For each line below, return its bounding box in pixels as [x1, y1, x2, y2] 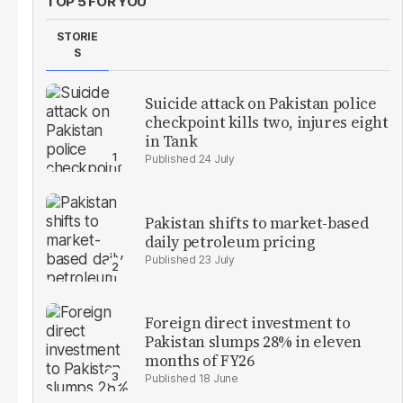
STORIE [57, 29, 98, 43]
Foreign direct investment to [145, 312, 351, 335]
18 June [198, 372, 238, 386]
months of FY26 [145, 350, 255, 372]
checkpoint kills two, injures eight [145, 112, 389, 134]
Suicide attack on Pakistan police [145, 93, 377, 115]
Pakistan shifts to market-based [145, 211, 369, 234]
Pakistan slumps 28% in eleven [145, 331, 362, 354]
